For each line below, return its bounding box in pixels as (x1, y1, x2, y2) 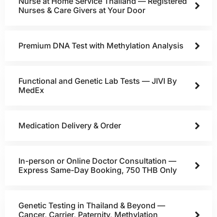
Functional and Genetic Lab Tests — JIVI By (18, 76, 177, 86)
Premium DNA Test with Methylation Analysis (18, 41, 184, 50)
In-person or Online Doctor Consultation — (18, 156, 176, 166)
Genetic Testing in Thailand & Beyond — (18, 201, 165, 210)
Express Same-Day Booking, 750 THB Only (18, 165, 177, 175)
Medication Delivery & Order (18, 121, 121, 130)
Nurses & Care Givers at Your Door (18, 5, 145, 15)
